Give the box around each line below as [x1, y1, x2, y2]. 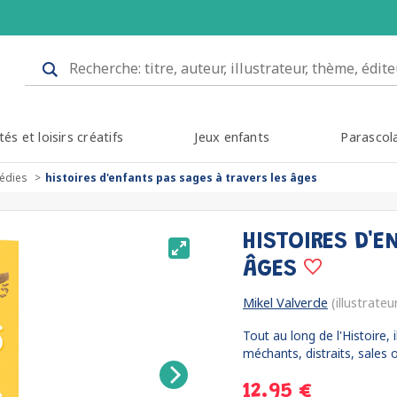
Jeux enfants [194, 128, 270, 145]
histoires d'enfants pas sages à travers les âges [45, 170, 317, 185]
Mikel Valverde [243, 294, 328, 311]
